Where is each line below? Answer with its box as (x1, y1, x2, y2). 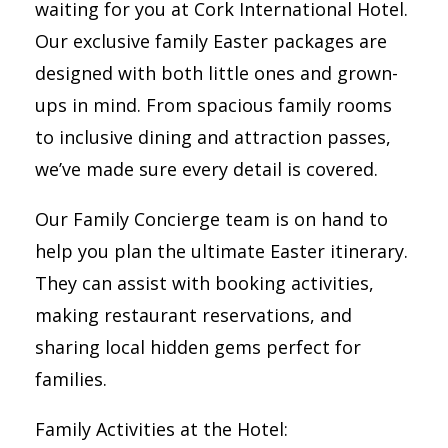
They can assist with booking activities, (35, 270, 374, 295)
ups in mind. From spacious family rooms (35, 92, 392, 117)
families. (35, 366, 112, 391)
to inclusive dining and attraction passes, (35, 124, 391, 149)
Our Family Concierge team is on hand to (35, 206, 388, 231)
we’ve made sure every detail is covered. (35, 156, 383, 181)
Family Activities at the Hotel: (35, 416, 293, 441)
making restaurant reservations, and (35, 302, 352, 327)
